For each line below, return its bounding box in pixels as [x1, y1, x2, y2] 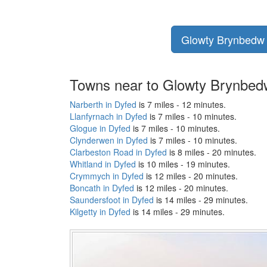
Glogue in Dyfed [70, 122, 131, 134]
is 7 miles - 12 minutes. [136, 98, 226, 110]
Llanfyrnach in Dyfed [70, 110, 147, 122]
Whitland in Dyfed [70, 157, 136, 170]
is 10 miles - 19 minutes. [136, 157, 230, 170]
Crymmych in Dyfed [70, 169, 144, 182]
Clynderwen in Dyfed [70, 133, 148, 146]
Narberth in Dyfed [70, 98, 136, 110]
